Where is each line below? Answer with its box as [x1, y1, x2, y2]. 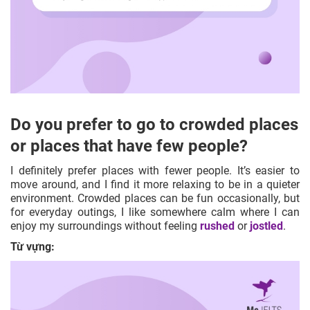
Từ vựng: [10, 239, 55, 253]
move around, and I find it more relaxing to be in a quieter [10, 177, 300, 191]
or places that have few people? [10, 136, 248, 156]
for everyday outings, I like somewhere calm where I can [10, 205, 300, 219]
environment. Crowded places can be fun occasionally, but [10, 191, 300, 205]
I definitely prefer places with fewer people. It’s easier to [10, 163, 300, 177]
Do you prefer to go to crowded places [10, 114, 298, 134]
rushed [200, 219, 235, 232]
